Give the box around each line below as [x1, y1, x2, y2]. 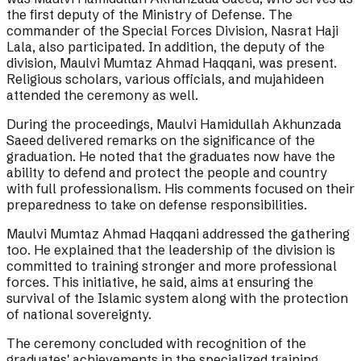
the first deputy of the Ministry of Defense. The [6, 6, 293, 23]
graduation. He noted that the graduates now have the [6, 148, 335, 165]
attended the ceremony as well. [6, 87, 198, 104]
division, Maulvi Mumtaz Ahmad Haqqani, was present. [6, 55, 337, 72]
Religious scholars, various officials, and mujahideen [6, 71, 324, 88]
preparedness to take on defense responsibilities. [6, 197, 307, 214]
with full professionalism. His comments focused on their [6, 180, 355, 197]
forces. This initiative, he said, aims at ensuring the [6, 274, 313, 291]
